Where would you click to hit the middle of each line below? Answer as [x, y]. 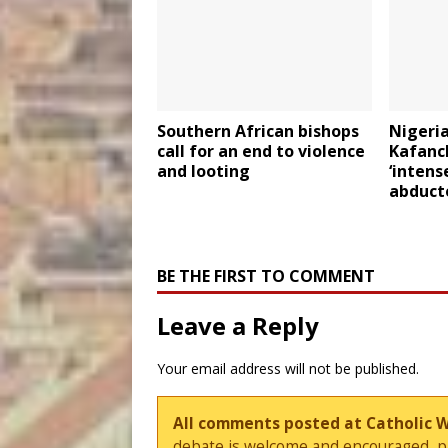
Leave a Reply [238, 326]
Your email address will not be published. [288, 369]
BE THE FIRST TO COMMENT [266, 276]
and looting [203, 171]
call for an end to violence [261, 151]
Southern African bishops [258, 131]
